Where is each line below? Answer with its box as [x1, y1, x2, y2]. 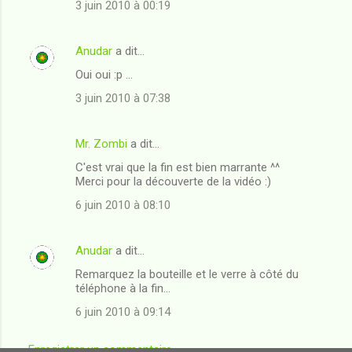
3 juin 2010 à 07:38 [75, 90, 170, 105]
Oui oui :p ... [75, 67, 133, 82]
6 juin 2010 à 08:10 [75, 197, 170, 212]
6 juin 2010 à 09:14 [75, 304, 170, 319]
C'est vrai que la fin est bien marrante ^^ [75, 159, 280, 174]
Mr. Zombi [75, 136, 127, 151]
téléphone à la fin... [75, 280, 170, 295]
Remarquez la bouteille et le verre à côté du [75, 266, 299, 281]
